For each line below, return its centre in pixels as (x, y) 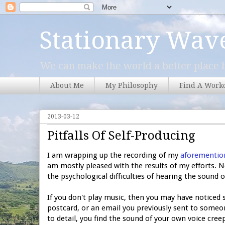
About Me (67, 86)
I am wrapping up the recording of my (114, 155)
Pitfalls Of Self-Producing (121, 135)
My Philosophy (132, 86)
